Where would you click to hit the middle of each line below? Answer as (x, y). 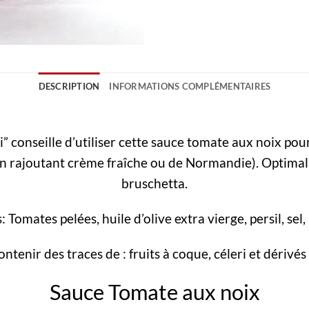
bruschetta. (154, 183)
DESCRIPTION (69, 87)
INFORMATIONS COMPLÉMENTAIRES (190, 87)
